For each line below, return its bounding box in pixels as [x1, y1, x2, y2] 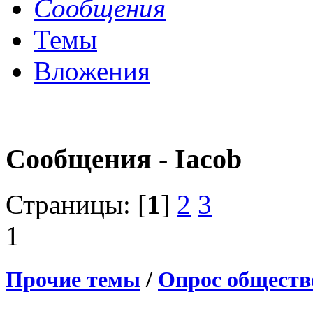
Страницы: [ [6, 189, 147, 219]
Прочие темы [6, 267, 140, 293]
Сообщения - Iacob [6, 143, 242, 175]
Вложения [34, 56, 150, 87]
